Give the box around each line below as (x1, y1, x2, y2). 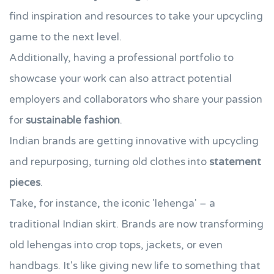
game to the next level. (9, 31, 122, 43)
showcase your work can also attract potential (9, 72, 232, 85)
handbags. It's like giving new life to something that (9, 259, 261, 272)
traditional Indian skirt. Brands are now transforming (9, 218, 264, 231)
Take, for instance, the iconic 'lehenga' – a (9, 197, 215, 210)
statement (209, 155, 261, 168)
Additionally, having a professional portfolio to (9, 51, 234, 64)
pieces (9, 176, 40, 189)
